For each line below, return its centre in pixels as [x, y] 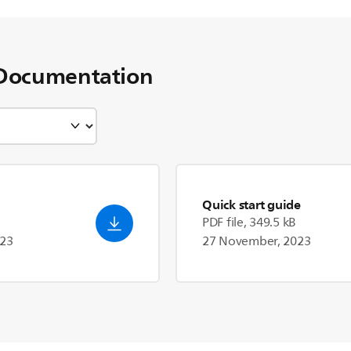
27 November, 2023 [257, 241]
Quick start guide [251, 204]
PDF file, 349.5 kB [250, 223]
